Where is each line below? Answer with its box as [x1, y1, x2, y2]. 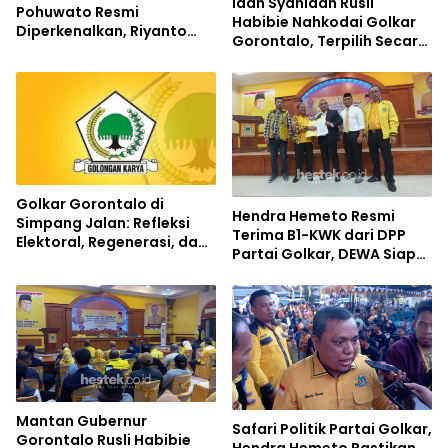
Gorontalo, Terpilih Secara [232, 31, 428, 52]
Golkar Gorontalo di [16, 193, 164, 214]
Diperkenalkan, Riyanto [16, 20, 187, 41]
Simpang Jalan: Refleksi [16, 212, 190, 233]
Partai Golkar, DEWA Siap [232, 244, 416, 265]
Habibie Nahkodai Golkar [232, 12, 416, 33]
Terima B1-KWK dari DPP [232, 225, 406, 246]
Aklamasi [232, 50, 300, 71]
